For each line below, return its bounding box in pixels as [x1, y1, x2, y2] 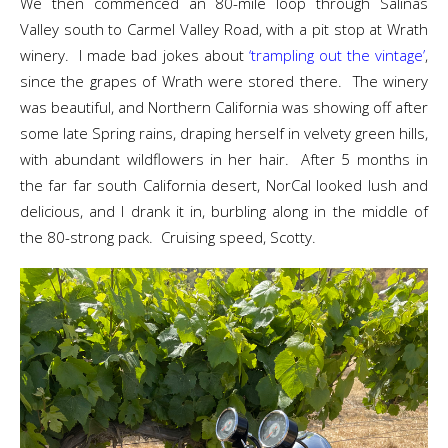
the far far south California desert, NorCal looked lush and [20, 175, 428, 195]
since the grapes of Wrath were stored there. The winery [20, 71, 428, 91]
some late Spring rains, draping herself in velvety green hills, [20, 123, 428, 143]
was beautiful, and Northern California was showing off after [20, 97, 428, 117]
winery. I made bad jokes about [20, 45, 249, 65]
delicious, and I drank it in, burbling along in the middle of [20, 201, 428, 221]
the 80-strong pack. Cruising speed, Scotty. [20, 227, 316, 247]
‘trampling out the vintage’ [248, 45, 426, 65]
